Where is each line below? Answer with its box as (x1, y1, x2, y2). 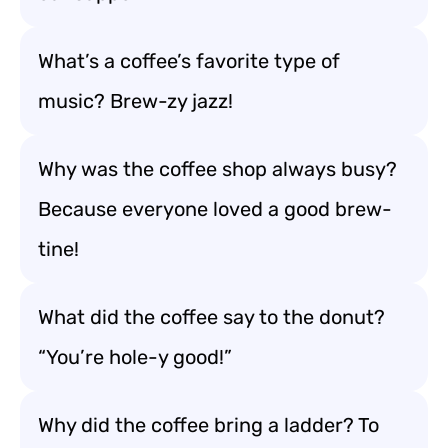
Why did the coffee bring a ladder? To (38, 413, 379, 437)
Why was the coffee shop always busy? (38, 157, 397, 181)
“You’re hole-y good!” (38, 345, 232, 369)
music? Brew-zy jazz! (38, 89, 233, 113)
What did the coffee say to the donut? (38, 305, 385, 329)
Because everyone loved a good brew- (38, 197, 392, 221)
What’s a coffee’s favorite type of (38, 49, 340, 73)
